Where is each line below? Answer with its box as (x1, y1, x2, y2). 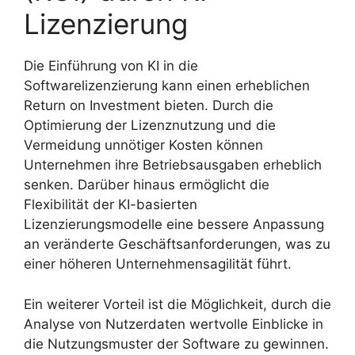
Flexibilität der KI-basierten (24, 197, 197, 213)
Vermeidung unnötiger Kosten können (24, 137, 263, 154)
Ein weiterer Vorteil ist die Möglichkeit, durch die (24, 296, 331, 312)
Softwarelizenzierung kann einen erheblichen (24, 78, 310, 94)
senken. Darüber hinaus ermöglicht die (24, 177, 269, 193)
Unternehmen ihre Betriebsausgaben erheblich (24, 157, 322, 174)
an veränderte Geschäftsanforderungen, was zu (24, 236, 330, 253)
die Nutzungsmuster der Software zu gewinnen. (24, 335, 329, 352)
